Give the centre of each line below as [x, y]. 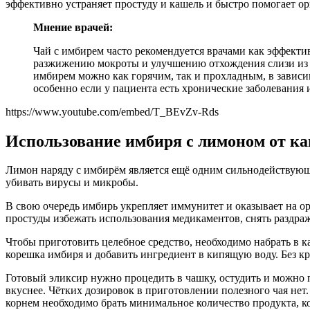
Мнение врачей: [73, 27]
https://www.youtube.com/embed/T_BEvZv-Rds [112, 111]
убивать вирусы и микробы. [72, 183]
